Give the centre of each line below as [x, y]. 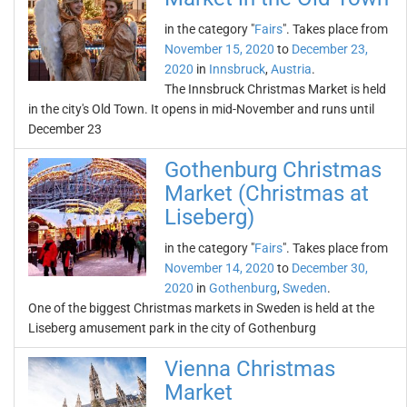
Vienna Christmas [250, 369]
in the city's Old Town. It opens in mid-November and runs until [201, 109]
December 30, [330, 268]
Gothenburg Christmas [273, 170]
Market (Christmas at [267, 194]
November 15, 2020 [219, 49]
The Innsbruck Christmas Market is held [275, 89]
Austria [291, 69]
